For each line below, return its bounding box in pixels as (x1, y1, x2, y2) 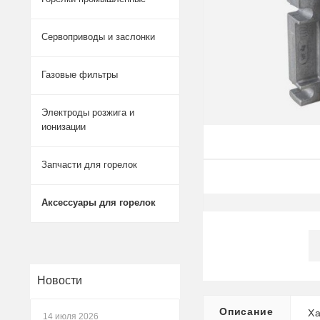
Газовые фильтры (41, 69, 118, 80)
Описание (219, 306, 274, 317)
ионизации (41, 121, 86, 132)
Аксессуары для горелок (41, 197, 156, 208)
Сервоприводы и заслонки (41, 31, 155, 42)
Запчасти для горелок (41, 159, 137, 170)
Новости (37, 274, 82, 286)
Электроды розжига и (41, 107, 134, 118)
